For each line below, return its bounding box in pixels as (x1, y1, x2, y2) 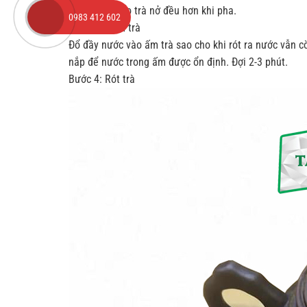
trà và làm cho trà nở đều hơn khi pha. (69, 4, 236, 18)
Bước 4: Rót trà (69, 73, 135, 86)
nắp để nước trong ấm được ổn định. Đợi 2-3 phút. (69, 56, 288, 69)
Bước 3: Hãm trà (69, 21, 140, 35)
